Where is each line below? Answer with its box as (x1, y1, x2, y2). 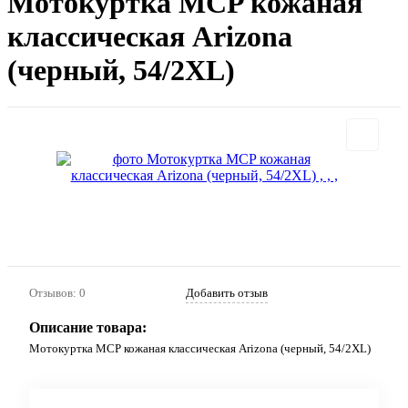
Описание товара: (29, 320, 147, 336)
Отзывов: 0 (29, 286, 86, 301)
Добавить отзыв (186, 286, 268, 301)
